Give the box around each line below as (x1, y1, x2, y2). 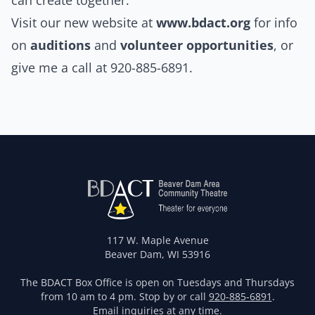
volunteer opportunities (120, 37, 274, 54)
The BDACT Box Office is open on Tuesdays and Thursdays (20, 276, 295, 290)
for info (250, 14, 297, 32)
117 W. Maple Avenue (106, 233, 209, 247)
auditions (30, 37, 91, 54)
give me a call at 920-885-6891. (11, 59, 196, 77)
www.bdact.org (156, 14, 250, 32)
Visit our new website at (11, 14, 156, 32)
